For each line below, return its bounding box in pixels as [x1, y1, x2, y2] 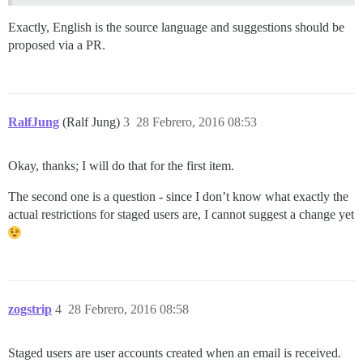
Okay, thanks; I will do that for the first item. [8, 158, 234, 173]
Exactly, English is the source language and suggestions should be [8, 19, 344, 34]
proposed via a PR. [8, 37, 105, 52]
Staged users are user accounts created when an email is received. [8, 345, 341, 360]
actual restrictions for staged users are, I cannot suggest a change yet [8, 207, 354, 221]
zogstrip [8, 301, 52, 316]
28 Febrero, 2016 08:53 [136, 114, 257, 129]
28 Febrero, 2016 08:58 [68, 301, 189, 316]
